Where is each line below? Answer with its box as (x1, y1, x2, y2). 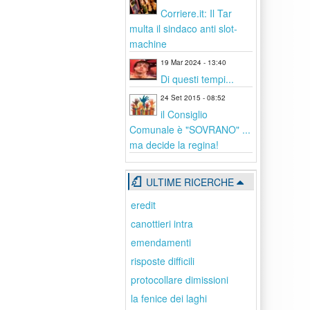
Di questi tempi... (161, 72, 234, 86)
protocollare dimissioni (131, 273, 228, 286)
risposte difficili (131, 254, 194, 268)
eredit (131, 198, 156, 212)
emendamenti (131, 235, 191, 249)
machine (129, 37, 167, 51)
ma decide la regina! (129, 138, 219, 152)
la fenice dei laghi (131, 291, 207, 305)
